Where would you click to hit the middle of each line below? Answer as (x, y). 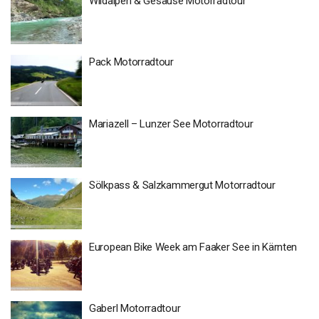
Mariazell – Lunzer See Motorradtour (171, 124)
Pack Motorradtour (131, 62)
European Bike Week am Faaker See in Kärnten (193, 247)
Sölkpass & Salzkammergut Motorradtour (182, 185)
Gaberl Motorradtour (135, 309)
